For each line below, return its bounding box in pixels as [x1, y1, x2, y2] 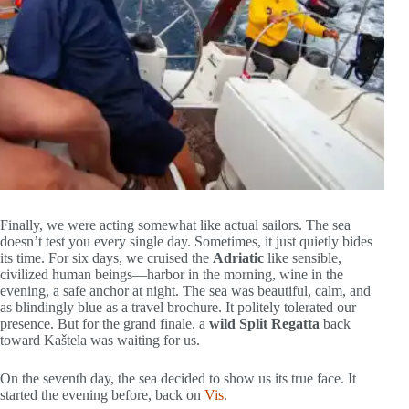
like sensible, [264, 250, 341, 267]
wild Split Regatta [209, 316, 320, 332]
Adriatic [213, 250, 264, 267]
